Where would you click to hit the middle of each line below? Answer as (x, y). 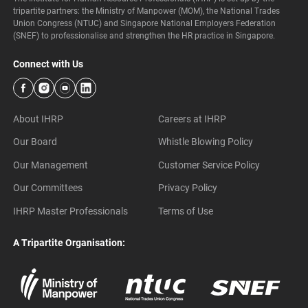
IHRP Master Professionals (70, 211)
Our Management (50, 165)
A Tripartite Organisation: (69, 243)
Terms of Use (186, 211)
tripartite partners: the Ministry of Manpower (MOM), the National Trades (146, 10)
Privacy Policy (188, 188)
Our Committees (47, 188)
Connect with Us (48, 64)
